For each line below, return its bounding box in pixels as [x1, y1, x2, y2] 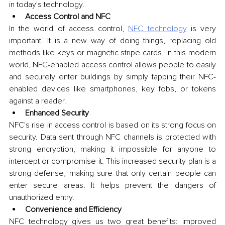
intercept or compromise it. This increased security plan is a [9, 156, 216, 166]
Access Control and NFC [25, 11, 110, 22]
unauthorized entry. [9, 192, 74, 202]
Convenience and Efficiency [25, 204, 122, 214]
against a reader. [9, 95, 68, 106]
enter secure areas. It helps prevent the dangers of [9, 180, 216, 190]
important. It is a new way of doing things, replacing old [9, 35, 216, 46]
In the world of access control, [9, 23, 129, 34]
